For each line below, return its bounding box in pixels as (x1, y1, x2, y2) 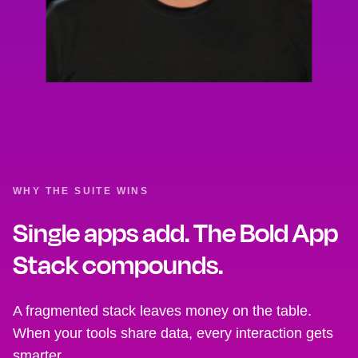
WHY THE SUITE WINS (13, 185, 149, 197)
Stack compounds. (13, 249, 223, 280)
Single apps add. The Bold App (13, 217, 338, 249)
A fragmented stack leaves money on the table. (13, 303, 312, 319)
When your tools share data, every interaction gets (13, 325, 333, 341)
